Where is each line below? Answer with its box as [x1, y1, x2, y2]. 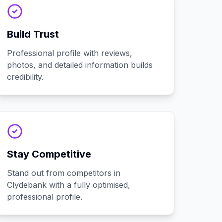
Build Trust [7, 28, 59, 40]
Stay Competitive [7, 148, 92, 160]
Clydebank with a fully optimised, [7, 180, 131, 190]
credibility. [7, 72, 44, 82]
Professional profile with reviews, [7, 48, 133, 58]
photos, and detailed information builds [7, 60, 153, 70]
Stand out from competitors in [7, 168, 121, 178]
